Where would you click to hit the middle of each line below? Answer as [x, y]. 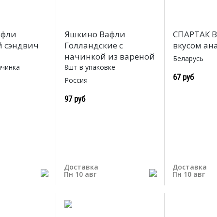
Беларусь [188, 59]
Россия [76, 80]
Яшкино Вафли [95, 34]
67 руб [184, 77]
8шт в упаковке [90, 67]
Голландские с [93, 46]
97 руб [75, 99]
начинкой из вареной [109, 57]
